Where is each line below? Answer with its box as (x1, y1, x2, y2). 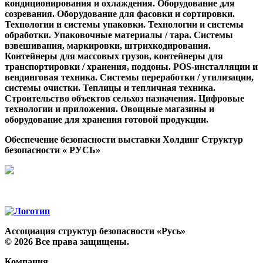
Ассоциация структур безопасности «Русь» (5, 226, 186, 237)
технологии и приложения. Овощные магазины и (5, 104, 214, 114)
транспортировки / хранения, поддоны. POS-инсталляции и (5, 62, 258, 72)
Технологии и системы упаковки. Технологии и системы (5, 19, 244, 30)
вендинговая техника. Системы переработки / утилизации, (5, 72, 254, 83)
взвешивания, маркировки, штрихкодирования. (5, 41, 211, 51)
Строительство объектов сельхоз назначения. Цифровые (5, 93, 244, 104)
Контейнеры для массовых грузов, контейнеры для (5, 51, 223, 62)
